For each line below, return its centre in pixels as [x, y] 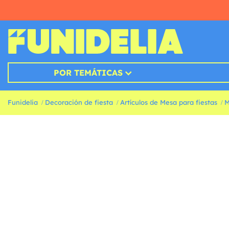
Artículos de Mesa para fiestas [169, 102]
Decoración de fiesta [79, 102]
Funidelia [23, 102]
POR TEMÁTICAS [88, 73]
